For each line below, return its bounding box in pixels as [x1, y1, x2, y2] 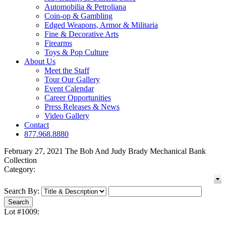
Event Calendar [44, 84, 94, 93]
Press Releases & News [44, 102, 120, 111]
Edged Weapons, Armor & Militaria [44, 21, 158, 30]
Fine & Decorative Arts [44, 30, 119, 39]
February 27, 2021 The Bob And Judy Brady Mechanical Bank [4, 147, 206, 156]
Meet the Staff [44, 66, 89, 75]
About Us [24, 57, 55, 66]
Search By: [4, 187, 39, 196]
